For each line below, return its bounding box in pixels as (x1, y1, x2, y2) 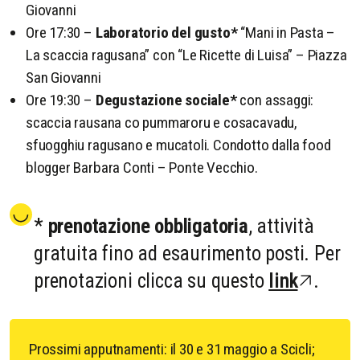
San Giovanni (26, 67, 101, 87)
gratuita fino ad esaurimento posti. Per (34, 241, 341, 265)
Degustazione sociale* (95, 90, 240, 109)
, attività (247, 214, 314, 238)
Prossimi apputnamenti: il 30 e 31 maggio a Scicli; (29, 339, 315, 358)
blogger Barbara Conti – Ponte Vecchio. (26, 157, 258, 177)
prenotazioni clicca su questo (34, 268, 269, 292)
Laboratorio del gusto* (95, 22, 238, 42)
